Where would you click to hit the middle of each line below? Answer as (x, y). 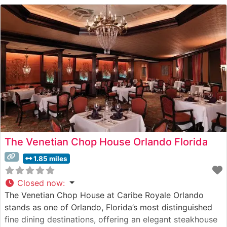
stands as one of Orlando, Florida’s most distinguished (108, 207)
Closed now (40, 183)
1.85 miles (50, 158)
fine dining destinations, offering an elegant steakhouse (111, 219)
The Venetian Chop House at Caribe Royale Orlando (104, 195)
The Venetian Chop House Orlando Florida (106, 142)
